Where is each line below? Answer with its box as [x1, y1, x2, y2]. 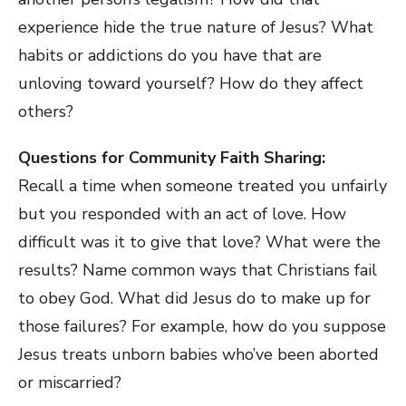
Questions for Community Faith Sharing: [18, 146, 325, 169]
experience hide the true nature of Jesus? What [18, 15, 373, 38]
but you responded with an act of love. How [18, 202, 346, 225]
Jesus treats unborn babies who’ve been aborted [18, 343, 379, 365]
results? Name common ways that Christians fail [18, 258, 377, 281]
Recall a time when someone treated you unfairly [18, 174, 387, 197]
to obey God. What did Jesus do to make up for [18, 286, 371, 309]
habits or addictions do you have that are [18, 43, 322, 66]
